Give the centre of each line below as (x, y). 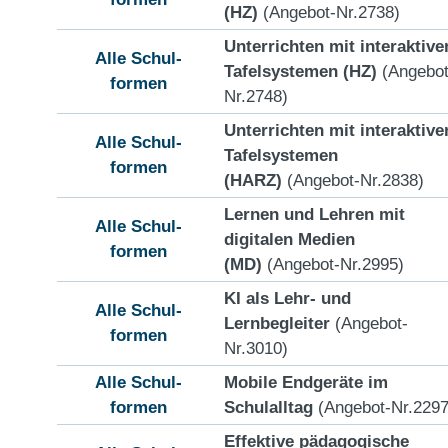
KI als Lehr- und (287, 297)
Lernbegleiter (277, 322)
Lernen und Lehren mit (314, 213)
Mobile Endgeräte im (306, 381)
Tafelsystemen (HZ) (300, 70)
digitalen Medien (289, 238)
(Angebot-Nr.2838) (353, 179)
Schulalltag (268, 406)
